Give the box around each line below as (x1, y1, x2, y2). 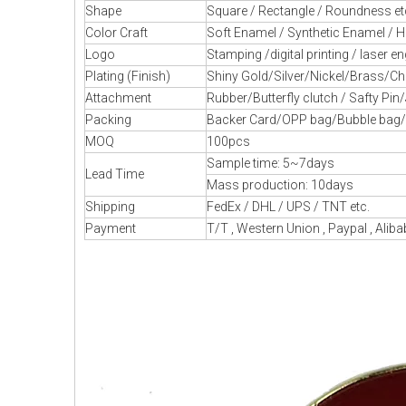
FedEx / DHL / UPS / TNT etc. (207, 199, 370, 214)
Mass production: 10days (207, 178, 353, 192)
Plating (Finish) (85, 69, 170, 83)
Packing (85, 112, 131, 127)
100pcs (207, 134, 250, 149)
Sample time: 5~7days (207, 156, 334, 170)
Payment (85, 221, 136, 236)
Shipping (85, 199, 135, 214)
